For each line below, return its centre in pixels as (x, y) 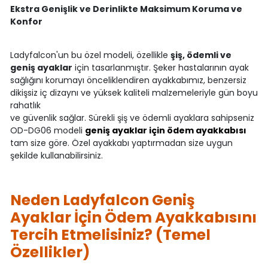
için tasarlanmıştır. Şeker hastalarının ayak (160, 68)
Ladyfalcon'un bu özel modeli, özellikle (90, 55)
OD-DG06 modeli (47, 131)
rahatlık (25, 106)
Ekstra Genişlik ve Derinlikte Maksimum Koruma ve (126, 9)
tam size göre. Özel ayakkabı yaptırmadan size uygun (121, 143)
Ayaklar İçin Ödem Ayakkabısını (133, 218)
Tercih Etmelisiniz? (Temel (110, 235)
